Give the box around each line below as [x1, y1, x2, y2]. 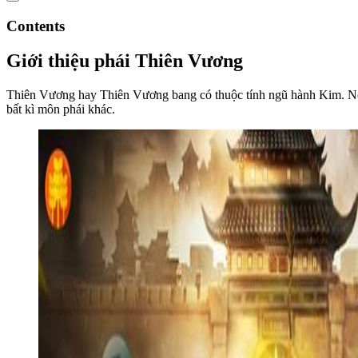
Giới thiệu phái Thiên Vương [6, 50, 243, 72]
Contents [6, 17, 65, 34]
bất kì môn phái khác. [6, 102, 115, 117]
